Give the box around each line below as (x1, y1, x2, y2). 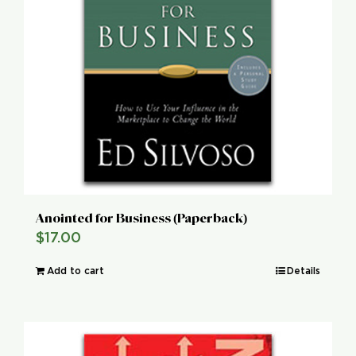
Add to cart (47, 265, 104, 276)
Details (287, 265, 320, 276)
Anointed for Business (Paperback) (36, 210, 247, 226)
